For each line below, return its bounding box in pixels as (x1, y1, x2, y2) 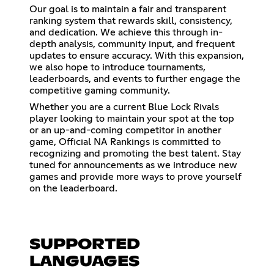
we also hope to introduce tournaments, (29, 62, 206, 72)
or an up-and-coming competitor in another (29, 125, 221, 135)
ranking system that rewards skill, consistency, (29, 15, 232, 26)
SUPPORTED (29, 237, 140, 252)
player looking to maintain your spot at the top (29, 113, 234, 124)
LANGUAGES (29, 254, 139, 269)
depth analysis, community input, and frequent (29, 39, 235, 49)
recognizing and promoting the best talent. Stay (29, 148, 241, 158)
